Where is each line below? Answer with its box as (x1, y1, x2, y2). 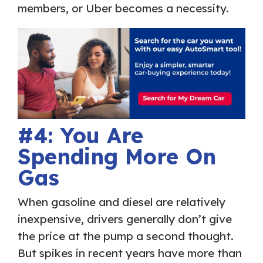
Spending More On (18, 143, 216, 170)
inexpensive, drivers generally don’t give (18, 212, 232, 227)
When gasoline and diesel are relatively (18, 195, 225, 210)
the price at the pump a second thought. (18, 229, 234, 244)
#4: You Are (18, 122, 143, 149)
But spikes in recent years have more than (18, 246, 242, 261)
